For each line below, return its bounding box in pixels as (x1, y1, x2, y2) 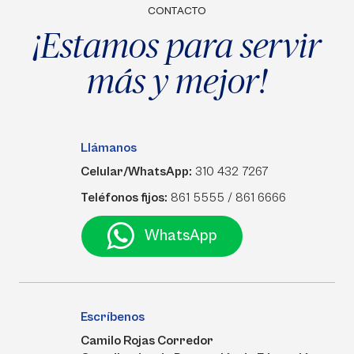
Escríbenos (81, 310, 145, 325)
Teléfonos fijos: (81, 190, 168, 205)
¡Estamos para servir (32, 24, 322, 65)
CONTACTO (148, 5, 206, 17)
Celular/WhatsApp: (81, 164, 192, 179)
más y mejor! (86, 60, 268, 100)
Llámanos (81, 141, 137, 155)
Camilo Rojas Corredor (81, 333, 213, 348)
